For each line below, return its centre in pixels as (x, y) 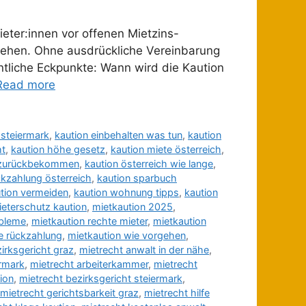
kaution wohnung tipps (126, 193)
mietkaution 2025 (133, 207)
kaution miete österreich (166, 150)
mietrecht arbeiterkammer (89, 264)
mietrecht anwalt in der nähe (144, 250)
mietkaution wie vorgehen (127, 236)
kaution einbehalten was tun (119, 135)
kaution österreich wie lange (149, 164)
